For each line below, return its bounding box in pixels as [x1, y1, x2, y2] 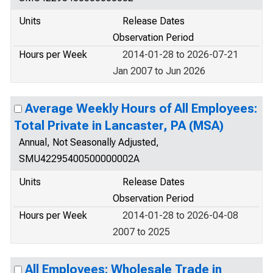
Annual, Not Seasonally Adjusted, [19, 136, 159, 148]
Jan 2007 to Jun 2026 [113, 65, 205, 77]
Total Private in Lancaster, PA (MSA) [14, 118, 224, 133]
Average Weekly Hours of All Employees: [25, 101, 257, 116]
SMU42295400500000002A [19, 153, 140, 165]
